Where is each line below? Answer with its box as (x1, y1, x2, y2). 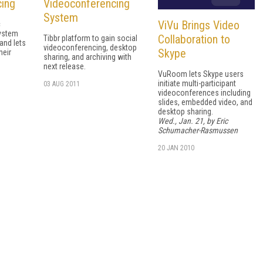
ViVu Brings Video (158, 18, 240, 33)
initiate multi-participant (158, 79, 236, 89)
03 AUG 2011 (43, 79, 80, 88)
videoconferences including (158, 88, 251, 98)
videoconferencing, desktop (43, 42, 137, 52)
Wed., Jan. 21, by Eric (158, 116, 228, 126)
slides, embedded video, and (158, 97, 252, 107)
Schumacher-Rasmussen (158, 126, 238, 136)
